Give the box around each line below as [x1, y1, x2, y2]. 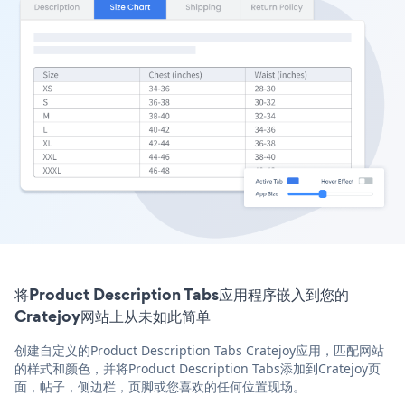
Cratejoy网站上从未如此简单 [14, 305, 211, 328]
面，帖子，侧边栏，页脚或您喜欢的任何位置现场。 [14, 378, 306, 396]
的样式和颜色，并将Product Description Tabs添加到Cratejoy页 [14, 360, 381, 378]
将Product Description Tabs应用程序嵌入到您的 [14, 283, 349, 306]
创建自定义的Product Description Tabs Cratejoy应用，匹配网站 [14, 342, 384, 360]
